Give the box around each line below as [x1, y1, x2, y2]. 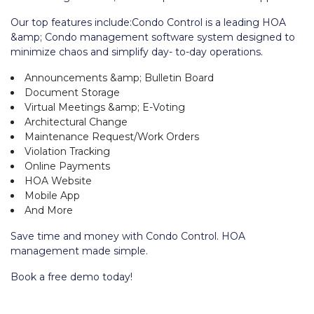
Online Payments [25, 159, 110, 172]
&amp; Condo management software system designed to [11, 30, 295, 43]
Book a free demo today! [11, 270, 132, 283]
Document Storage [25, 86, 120, 99]
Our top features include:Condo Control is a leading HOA [11, 15, 286, 29]
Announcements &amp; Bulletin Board [25, 71, 214, 84]
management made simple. [11, 244, 148, 257]
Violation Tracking [25, 144, 110, 158]
